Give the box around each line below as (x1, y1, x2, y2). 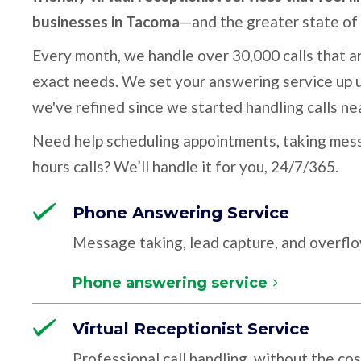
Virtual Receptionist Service (72, 319, 309, 339)
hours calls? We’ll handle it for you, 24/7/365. (31, 157, 338, 176)
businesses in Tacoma (31, 12, 180, 31)
